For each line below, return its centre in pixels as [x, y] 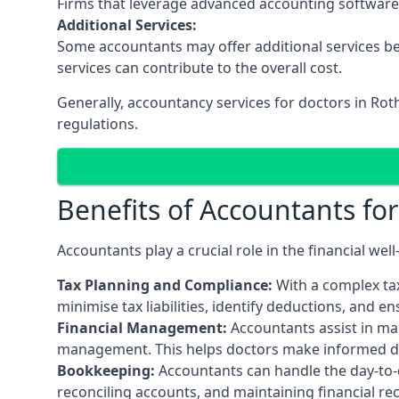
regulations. [98, 123]
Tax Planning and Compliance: [165, 285]
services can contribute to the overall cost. [199, 67]
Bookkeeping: [106, 370]
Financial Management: [142, 327]
